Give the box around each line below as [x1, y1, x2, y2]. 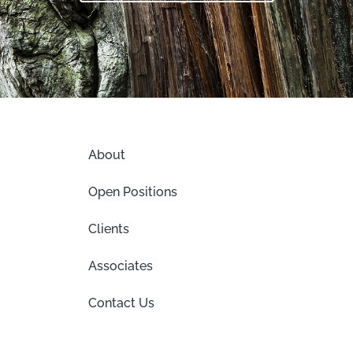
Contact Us [87, 295, 154, 310]
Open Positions [87, 184, 177, 199]
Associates [87, 258, 153, 273]
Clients [87, 221, 129, 236]
